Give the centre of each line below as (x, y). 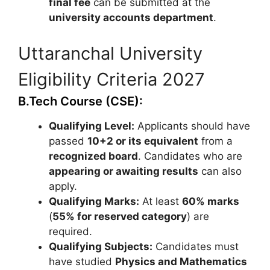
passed (68, 141)
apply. (63, 186)
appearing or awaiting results (124, 171)
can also (220, 171)
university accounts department (131, 17)
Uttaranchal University (110, 53)
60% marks (211, 201)
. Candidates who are (190, 156)
